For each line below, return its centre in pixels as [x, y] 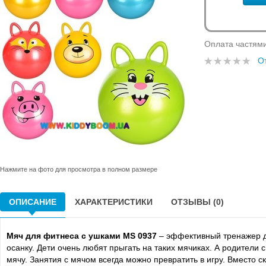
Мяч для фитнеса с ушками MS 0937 [82, 235]
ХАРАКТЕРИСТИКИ [114, 202]
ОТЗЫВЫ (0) [197, 202]
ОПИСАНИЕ [33, 202]
